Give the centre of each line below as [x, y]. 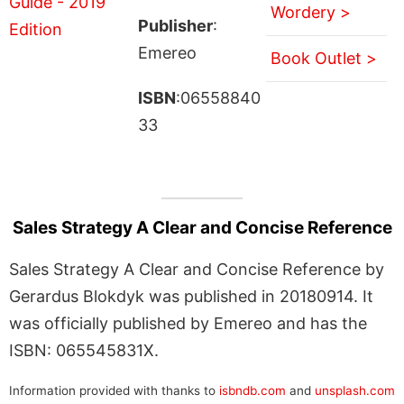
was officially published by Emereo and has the [188, 323]
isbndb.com [252, 390]
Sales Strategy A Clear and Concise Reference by [197, 269]
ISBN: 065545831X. [84, 350]
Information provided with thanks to [114, 390]
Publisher [175, 25]
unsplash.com [355, 390]
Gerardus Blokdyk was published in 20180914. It [191, 296]
